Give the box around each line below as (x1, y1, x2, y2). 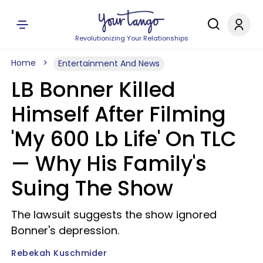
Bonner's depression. (11, 223, 119, 238)
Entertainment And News (58, 58, 160, 69)
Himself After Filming (11, 100, 226, 129)
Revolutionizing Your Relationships (75, 33, 188, 43)
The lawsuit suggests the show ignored (11, 207, 217, 222)
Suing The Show (11, 174, 173, 203)
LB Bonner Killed (11, 75, 176, 104)
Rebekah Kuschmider (11, 247, 107, 259)
